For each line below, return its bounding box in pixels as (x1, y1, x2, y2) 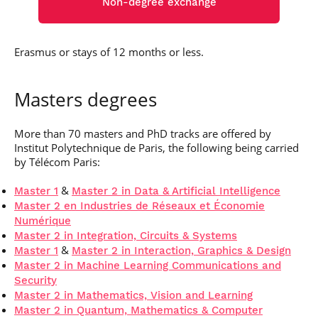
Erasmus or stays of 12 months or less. (14, 45, 204, 59)
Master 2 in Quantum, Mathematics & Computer (14, 304, 263, 317)
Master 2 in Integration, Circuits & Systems (14, 229, 237, 242)
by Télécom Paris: (14, 155, 100, 169)
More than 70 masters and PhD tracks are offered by (14, 126, 271, 141)
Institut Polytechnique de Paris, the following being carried (14, 141, 299, 155)
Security (14, 274, 57, 287)
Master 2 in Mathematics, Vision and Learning (14, 289, 253, 302)
